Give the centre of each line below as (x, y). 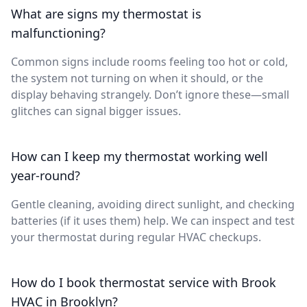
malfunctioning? (58, 33)
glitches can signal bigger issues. (96, 111)
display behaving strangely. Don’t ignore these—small (150, 95)
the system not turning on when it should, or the (137, 78)
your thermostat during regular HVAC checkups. (136, 237)
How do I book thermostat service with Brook (144, 282)
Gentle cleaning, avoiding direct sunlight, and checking (153, 204)
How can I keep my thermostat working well (139, 156)
